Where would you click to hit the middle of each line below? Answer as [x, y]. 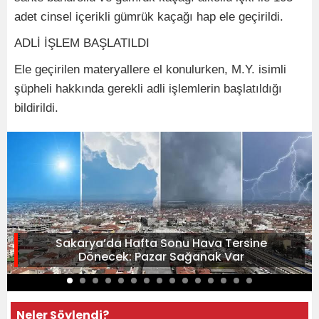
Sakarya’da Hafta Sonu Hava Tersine [161, 243]
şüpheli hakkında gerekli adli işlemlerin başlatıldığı [148, 88]
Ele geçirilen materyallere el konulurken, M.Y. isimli [150, 69]
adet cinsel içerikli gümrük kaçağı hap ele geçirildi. [149, 16]
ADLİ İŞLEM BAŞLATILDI [82, 43]
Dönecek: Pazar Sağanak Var [161, 256]
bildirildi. [36, 108]
